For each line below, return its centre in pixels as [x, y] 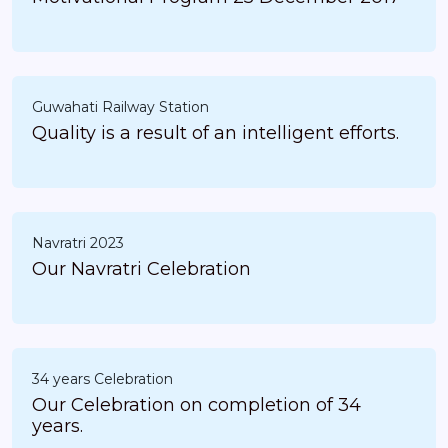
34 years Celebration [102, 379]
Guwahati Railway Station [120, 107]
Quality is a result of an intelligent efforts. [320, 133]
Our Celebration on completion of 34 [196, 405]
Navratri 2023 [78, 243]
